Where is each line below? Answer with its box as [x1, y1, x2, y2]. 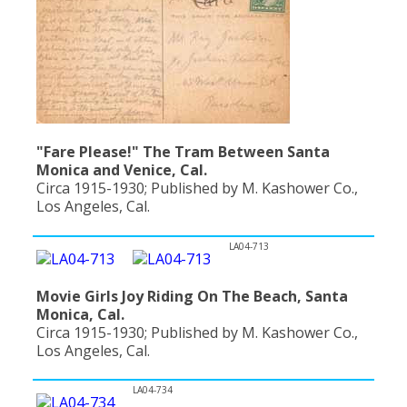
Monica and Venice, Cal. [36, 160, 207, 181]
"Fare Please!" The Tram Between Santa [36, 142, 330, 163]
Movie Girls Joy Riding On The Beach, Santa [36, 285, 348, 306]
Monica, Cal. [36, 303, 124, 324]
